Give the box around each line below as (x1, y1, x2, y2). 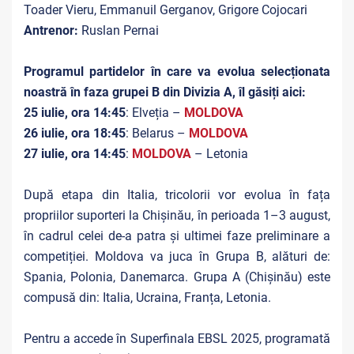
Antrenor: (24, 23, 78, 38)
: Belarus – (126, 126, 189, 141)
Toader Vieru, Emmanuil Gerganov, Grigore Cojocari (24, 2, 307, 17)
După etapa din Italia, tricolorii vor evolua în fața (24, 187, 330, 202)
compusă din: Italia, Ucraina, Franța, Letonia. (24, 290, 274, 305)
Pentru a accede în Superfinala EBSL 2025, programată (24, 331, 330, 346)
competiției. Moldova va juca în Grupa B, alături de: (24, 249, 330, 264)
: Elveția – (126, 105, 184, 120)
